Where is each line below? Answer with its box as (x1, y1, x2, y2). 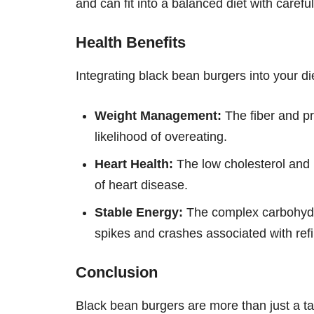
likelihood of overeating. (95, 129, 227, 144)
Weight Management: (95, 108, 221, 123)
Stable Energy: (95, 205, 183, 219)
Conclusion (76, 263, 158, 281)
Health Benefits (76, 33, 186, 51)
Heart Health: (95, 156, 173, 171)
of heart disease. (95, 177, 188, 192)
